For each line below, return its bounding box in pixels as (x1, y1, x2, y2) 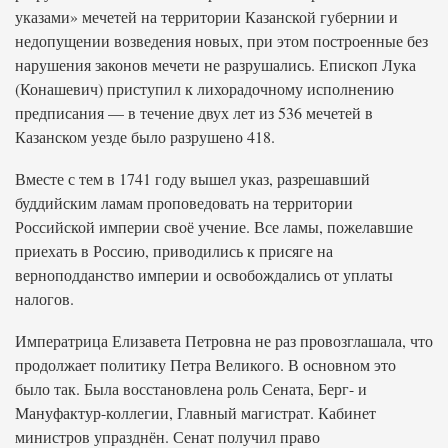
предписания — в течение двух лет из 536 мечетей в (15, 102, 373, 123)
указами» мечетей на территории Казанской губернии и (15, 6, 398, 27)
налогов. (15, 288, 74, 309)
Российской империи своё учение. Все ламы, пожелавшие (15, 216, 413, 237)
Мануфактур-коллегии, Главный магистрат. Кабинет (15, 402, 376, 423)
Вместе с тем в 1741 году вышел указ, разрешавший (15, 168, 370, 189)
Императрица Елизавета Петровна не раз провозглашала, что (15, 330, 433, 351)
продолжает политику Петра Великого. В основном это (15, 354, 396, 375)
